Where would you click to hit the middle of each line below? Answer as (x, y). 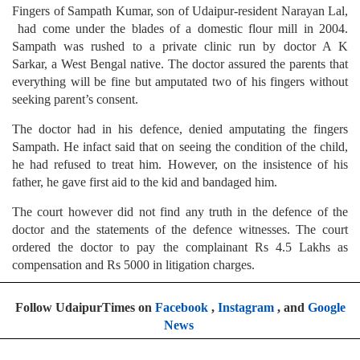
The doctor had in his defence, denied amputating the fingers (180, 129)
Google (326, 308)
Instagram (245, 308)
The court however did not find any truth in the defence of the (180, 212)
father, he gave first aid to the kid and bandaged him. (145, 182)
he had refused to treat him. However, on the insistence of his (180, 165)
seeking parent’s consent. (75, 100)
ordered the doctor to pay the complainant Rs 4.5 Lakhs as (180, 247)
